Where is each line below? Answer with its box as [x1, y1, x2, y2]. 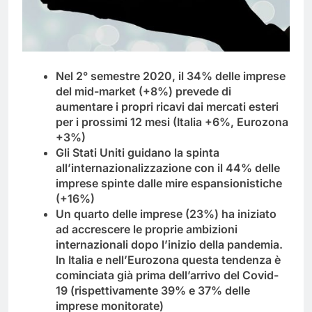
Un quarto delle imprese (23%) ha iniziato [56, 207, 276, 221]
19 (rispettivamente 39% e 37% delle [56, 283, 250, 298]
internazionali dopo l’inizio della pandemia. [56, 237, 283, 252]
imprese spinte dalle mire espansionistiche [56, 176, 282, 191]
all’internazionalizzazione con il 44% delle [56, 161, 280, 175]
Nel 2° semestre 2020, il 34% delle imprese [56, 69, 286, 84]
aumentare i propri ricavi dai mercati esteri [56, 100, 279, 114]
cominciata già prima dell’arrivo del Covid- [56, 268, 279, 283]
